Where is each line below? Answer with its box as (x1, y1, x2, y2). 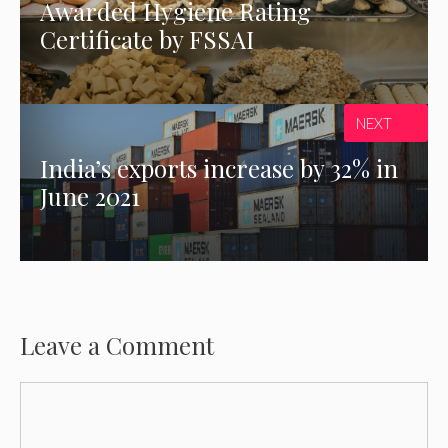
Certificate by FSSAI (40, 23, 255, 56)
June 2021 (40, 180, 141, 213)
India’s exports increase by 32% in (40, 152, 399, 185)
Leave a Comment (20, 328, 214, 361)
